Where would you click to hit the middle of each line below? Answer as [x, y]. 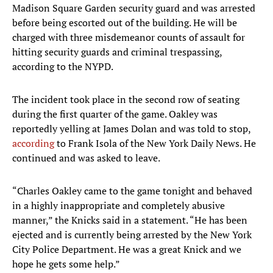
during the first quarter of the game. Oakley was [115, 114]
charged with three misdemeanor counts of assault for [129, 37]
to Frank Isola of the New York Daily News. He [155, 144]
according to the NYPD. [63, 67]
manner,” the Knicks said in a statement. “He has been [130, 220]
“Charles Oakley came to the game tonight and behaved [132, 191]
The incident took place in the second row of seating [126, 100]
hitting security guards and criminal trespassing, [117, 52]
